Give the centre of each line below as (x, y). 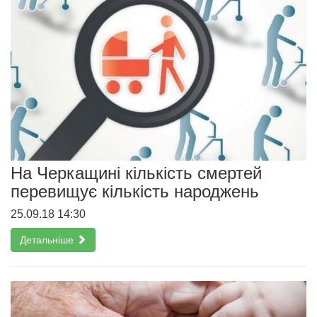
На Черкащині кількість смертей (136, 173)
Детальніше (48, 240)
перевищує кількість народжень (135, 191)
